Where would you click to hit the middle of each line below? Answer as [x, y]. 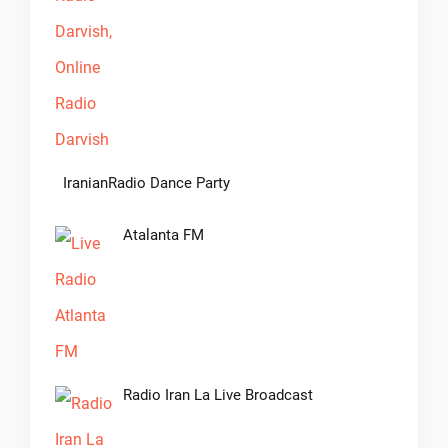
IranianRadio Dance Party [146, 183]
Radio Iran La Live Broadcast [218, 395]
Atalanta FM [163, 235]
